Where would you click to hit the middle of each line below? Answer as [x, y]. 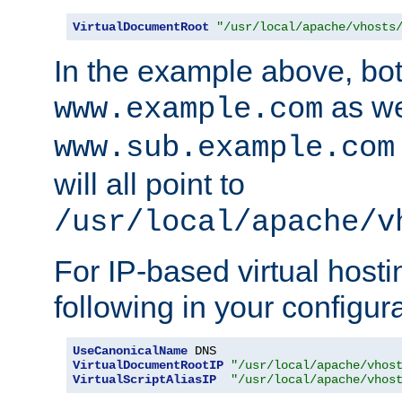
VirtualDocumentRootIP [148, 366]
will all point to [149, 184]
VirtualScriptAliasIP [144, 380]
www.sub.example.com [224, 149]
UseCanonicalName [130, 351]
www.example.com [188, 110]
